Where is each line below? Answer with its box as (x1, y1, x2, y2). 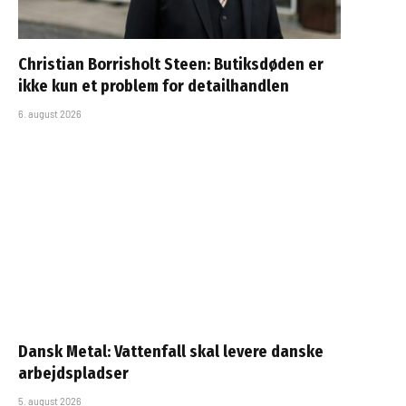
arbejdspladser (18, 362, 129, 383)
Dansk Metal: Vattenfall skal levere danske (18, 341, 324, 362)
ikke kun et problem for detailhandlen (18, 75, 289, 96)
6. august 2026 (18, 107, 82, 120)
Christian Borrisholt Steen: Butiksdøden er (18, 53, 324, 74)
